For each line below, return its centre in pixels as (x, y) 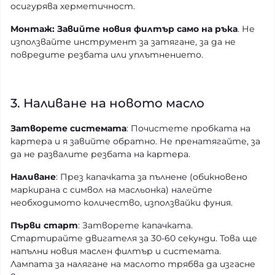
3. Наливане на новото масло (107, 103)
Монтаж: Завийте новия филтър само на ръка (124, 29)
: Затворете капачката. (135, 225)
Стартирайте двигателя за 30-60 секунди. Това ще (134, 238)
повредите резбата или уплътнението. (107, 55)
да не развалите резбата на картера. (100, 154)
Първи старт (44, 225)
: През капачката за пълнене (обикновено (152, 177)
